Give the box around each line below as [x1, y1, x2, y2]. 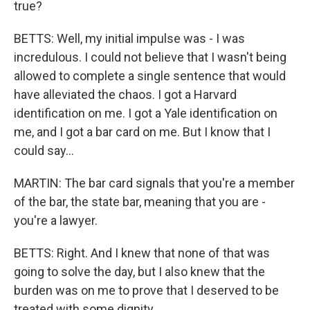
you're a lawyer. [14, 213, 98, 228]
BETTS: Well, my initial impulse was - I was [14, 31, 245, 46]
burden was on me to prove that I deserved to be [14, 283, 279, 298]
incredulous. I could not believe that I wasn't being [14, 50, 286, 64]
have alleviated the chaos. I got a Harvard [14, 87, 237, 102]
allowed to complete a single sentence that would [14, 69, 286, 83]
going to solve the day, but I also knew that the [14, 264, 265, 279]
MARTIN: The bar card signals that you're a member [14, 176, 295, 190]
